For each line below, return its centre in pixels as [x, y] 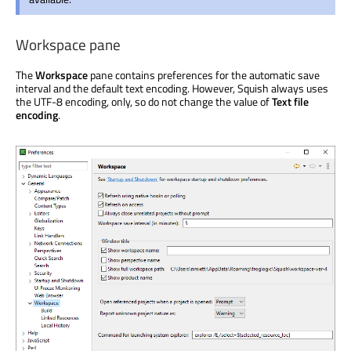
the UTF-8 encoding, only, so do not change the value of [144, 101]
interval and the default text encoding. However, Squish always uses [172, 88]
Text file [290, 101]
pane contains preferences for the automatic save [204, 74]
